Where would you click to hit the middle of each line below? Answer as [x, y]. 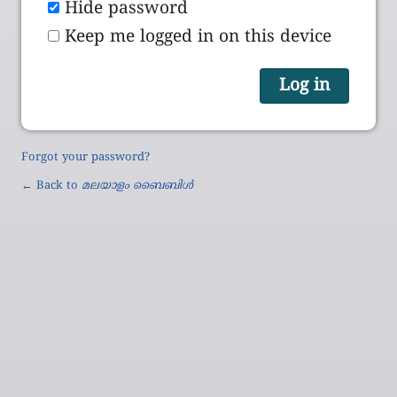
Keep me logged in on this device [198, 37]
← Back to [51, 186]
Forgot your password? [86, 157]
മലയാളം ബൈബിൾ [137, 186]
